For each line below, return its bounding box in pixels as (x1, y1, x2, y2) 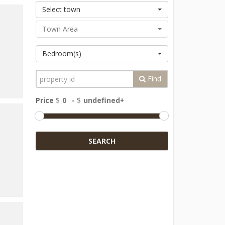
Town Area (42, 24, 78, 34)
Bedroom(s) (42, 49, 81, 58)
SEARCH (88, 136, 116, 146)
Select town (42, 5, 80, 14)
